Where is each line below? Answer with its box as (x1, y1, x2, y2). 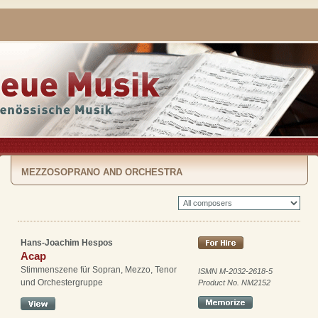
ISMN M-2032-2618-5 (198, 267, 273, 275)
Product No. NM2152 (198, 278, 270, 287)
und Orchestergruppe (21, 278, 103, 287)
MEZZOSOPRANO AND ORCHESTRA (21, 168, 182, 177)
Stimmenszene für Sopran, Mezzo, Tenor (21, 265, 177, 275)
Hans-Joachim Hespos (21, 238, 113, 248)
